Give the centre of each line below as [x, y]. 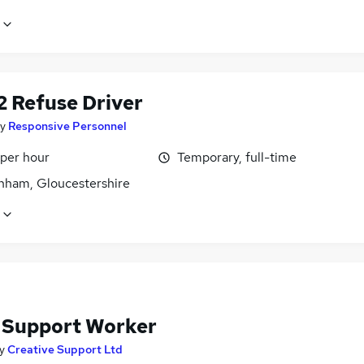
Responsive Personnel [67, 126]
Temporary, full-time [237, 158]
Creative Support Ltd [65, 350]
